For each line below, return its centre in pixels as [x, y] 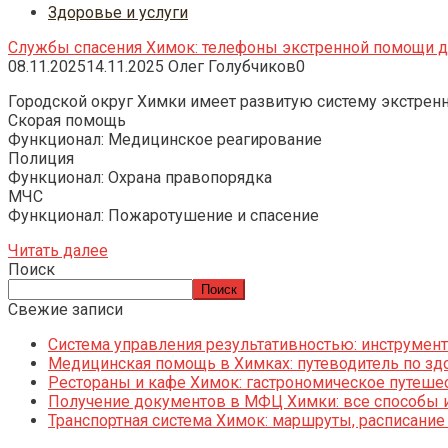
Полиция [41, 158]
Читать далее [58, 250]
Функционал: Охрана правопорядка [140, 177]
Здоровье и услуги [118, 12]
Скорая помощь [67, 120]
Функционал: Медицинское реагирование [165, 139]
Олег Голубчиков [232, 66]
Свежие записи [65, 309]
